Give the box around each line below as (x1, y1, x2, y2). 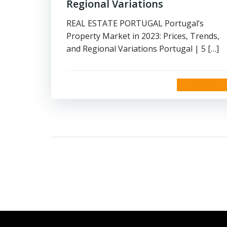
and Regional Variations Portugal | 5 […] (66, 43, 219, 54)
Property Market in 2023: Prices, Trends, (66, 30, 219, 42)
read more (182, 79, 221, 90)
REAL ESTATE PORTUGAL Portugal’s (66, 18, 204, 29)
